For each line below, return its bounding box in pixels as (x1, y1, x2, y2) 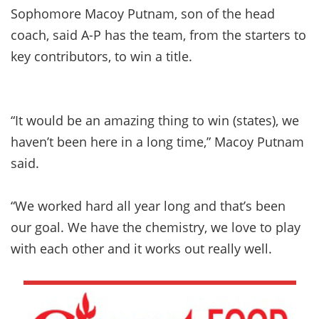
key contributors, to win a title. (11, 47, 192, 65)
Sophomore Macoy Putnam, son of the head (11, 4, 275, 22)
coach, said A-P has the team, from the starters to (11, 26, 306, 43)
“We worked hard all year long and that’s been (11, 197, 286, 214)
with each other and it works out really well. (11, 239, 272, 257)
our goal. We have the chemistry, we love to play (11, 218, 300, 236)
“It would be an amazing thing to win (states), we (11, 111, 299, 129)
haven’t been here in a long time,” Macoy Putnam (11, 132, 304, 150)
